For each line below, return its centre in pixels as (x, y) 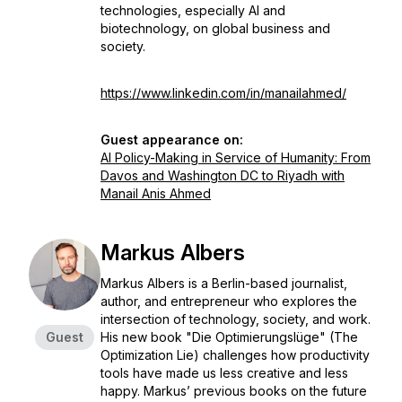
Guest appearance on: (172, 140)
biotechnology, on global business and (215, 28)
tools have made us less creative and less (224, 373)
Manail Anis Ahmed (156, 193)
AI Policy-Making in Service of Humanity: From (236, 157)
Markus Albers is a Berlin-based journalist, (224, 283)
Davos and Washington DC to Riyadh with (223, 175)
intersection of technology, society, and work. (236, 319)
